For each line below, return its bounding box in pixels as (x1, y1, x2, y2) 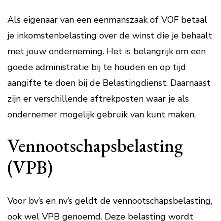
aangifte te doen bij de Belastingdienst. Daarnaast (7, 77, 211, 89)
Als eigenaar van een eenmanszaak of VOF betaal (7, 14, 207, 26)
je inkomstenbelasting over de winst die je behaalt (7, 30, 212, 41)
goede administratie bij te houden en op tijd (7, 61, 186, 73)
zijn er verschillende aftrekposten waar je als (7, 93, 189, 105)
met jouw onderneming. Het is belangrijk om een (7, 45, 206, 57)
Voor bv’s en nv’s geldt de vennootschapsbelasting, (7, 195, 212, 207)
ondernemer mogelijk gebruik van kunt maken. (7, 109, 196, 120)
